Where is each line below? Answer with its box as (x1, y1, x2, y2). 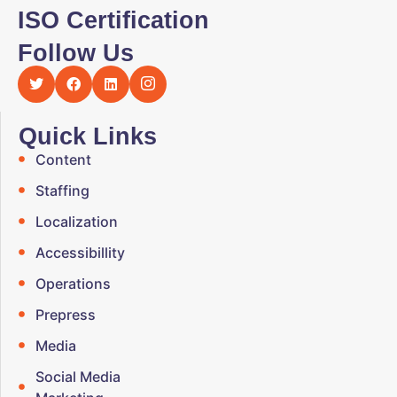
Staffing (35, 181, 90, 199)
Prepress (35, 305, 96, 323)
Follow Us (18, 39, 134, 66)
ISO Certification (18, 6, 209, 34)
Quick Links (19, 122, 157, 150)
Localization (35, 212, 118, 230)
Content (35, 150, 91, 168)
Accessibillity (35, 243, 125, 261)
